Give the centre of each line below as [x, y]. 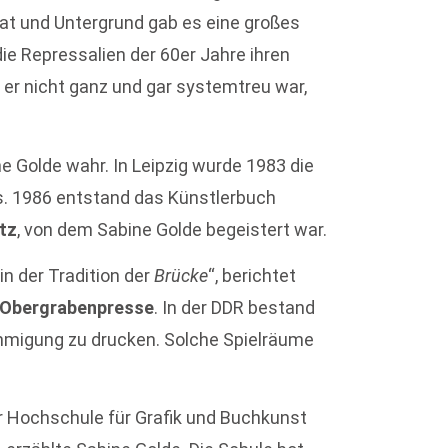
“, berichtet [252, 275]
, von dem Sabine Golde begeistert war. [172, 229]
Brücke [181, 275]
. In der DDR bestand [235, 307]
